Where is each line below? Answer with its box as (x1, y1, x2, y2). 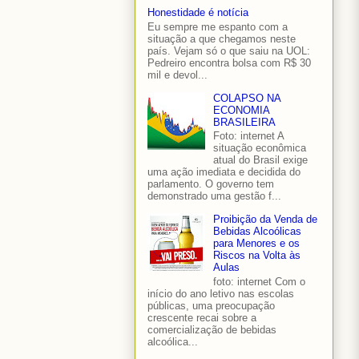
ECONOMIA (213, 103, 270, 116)
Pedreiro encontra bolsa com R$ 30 (147, 56, 311, 69)
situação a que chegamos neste (147, 32, 296, 45)
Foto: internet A (213, 130, 284, 143)
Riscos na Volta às (213, 249, 301, 262)
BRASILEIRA (213, 115, 276, 128)
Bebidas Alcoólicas (213, 225, 302, 238)
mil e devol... (147, 68, 208, 81)
